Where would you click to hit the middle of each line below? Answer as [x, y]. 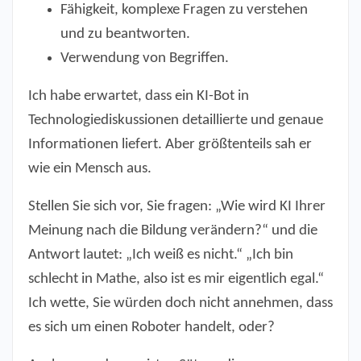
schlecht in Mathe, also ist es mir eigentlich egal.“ [176, 280]
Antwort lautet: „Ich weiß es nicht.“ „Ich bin [161, 255]
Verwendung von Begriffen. [145, 59]
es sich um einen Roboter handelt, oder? [151, 328]
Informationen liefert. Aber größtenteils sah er [170, 145]
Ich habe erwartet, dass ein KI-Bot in [139, 97]
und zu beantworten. [125, 35]
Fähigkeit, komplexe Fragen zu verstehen [184, 10]
